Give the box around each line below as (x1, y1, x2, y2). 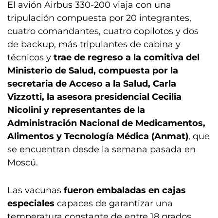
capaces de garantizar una (54, 198, 173, 209)
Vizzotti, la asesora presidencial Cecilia (7, 91, 182, 102)
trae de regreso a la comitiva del (54, 52, 200, 63)
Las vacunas (7, 185, 64, 196)
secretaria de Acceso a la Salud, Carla (7, 78, 176, 89)
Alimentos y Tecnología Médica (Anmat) (7, 131, 188, 142)
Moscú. (7, 157, 38, 168)
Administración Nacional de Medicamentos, (7, 118, 205, 128)
